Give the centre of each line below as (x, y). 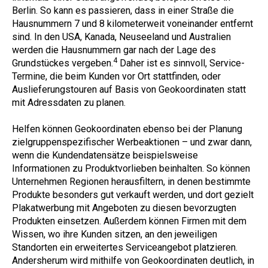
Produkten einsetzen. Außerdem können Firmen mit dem (129, 221)
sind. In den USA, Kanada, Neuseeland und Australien (121, 36)
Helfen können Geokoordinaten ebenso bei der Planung (127, 129)
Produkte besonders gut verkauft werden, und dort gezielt (133, 195)
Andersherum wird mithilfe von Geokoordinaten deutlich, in (133, 261)
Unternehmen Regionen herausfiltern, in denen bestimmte (131, 182)
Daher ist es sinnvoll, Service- (181, 63)
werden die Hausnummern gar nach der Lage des (114, 50)
